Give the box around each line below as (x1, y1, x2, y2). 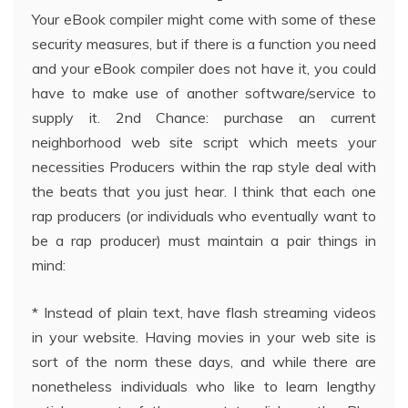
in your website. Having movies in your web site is (32, 327, 376, 346)
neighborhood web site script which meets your (32, 132, 376, 151)
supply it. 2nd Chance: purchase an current (32, 107, 376, 127)
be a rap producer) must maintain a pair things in (32, 230, 376, 250)
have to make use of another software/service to (32, 83, 376, 102)
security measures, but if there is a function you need (32, 34, 376, 53)
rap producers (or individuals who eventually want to (32, 206, 376, 225)
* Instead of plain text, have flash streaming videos (32, 302, 376, 321)
